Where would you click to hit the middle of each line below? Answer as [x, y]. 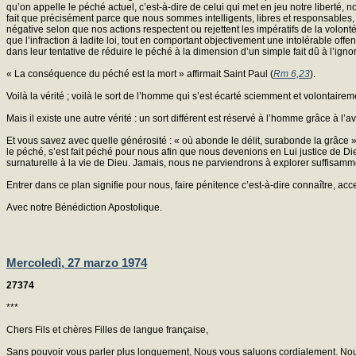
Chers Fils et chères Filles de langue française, [107, 329]
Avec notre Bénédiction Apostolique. [84, 207]
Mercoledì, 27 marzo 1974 [77, 263]
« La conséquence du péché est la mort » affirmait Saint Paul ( [140, 74]
